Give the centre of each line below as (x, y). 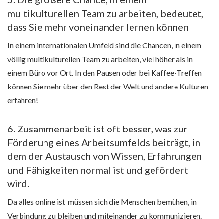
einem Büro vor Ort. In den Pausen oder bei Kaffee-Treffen (105, 73)
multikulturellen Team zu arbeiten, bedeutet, (105, 13)
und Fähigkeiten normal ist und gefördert (98, 170)
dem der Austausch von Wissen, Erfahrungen (105, 156)
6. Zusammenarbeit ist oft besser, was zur (98, 129)
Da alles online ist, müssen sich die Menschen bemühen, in (102, 202)
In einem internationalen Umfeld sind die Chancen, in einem (104, 45)
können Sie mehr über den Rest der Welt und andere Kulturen (108, 87)
